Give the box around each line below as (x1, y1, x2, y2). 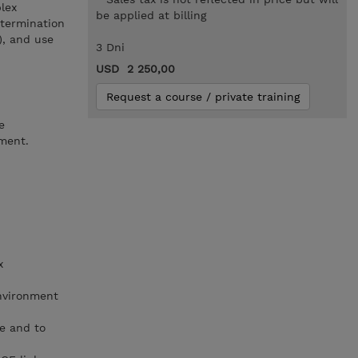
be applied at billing (95, 9, 206, 22)
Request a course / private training (105, 90, 300, 103)
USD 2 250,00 (95, 62, 175, 75)
